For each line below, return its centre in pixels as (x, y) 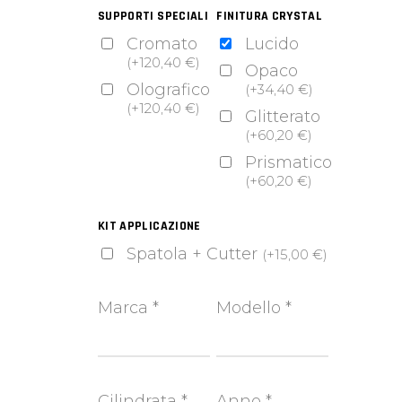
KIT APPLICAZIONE (149, 226)
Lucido (272, 44)
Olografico (168, 89)
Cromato (162, 44)
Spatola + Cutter (194, 253)
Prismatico (289, 162)
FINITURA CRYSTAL (270, 16)
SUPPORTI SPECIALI (153, 16)
